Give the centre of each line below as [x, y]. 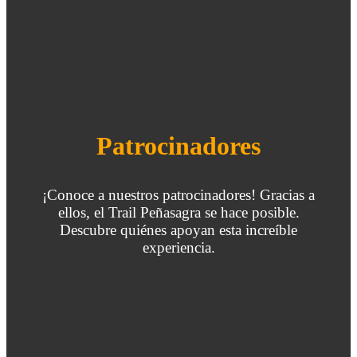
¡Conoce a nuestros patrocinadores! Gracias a [178, 195]
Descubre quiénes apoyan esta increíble [178, 230]
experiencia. [178, 247]
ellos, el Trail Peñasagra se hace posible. [178, 212]
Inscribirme [196, 15]
